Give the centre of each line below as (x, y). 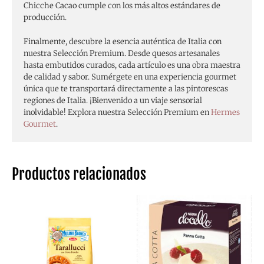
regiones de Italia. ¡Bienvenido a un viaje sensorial (113, 100)
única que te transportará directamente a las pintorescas (126, 88)
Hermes (225, 112)
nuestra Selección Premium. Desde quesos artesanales (122, 53)
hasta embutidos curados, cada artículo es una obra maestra (132, 65)
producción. (45, 17)
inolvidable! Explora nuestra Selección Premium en (117, 112)
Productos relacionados (79, 174)
